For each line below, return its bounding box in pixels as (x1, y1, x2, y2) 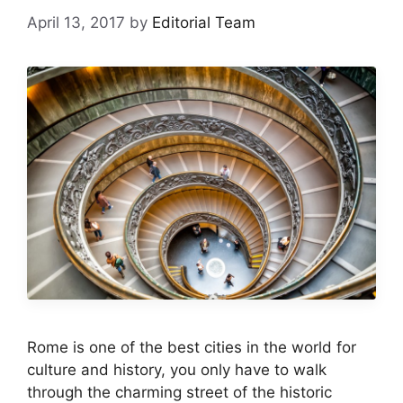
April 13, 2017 (27, 13, 125, 32)
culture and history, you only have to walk (27, 361, 327, 380)
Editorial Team (152, 13, 255, 32)
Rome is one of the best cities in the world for (27, 338, 356, 357)
